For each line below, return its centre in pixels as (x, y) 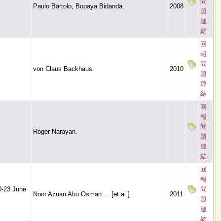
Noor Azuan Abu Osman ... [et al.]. (82, 194)
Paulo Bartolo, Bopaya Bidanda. (79, 6)
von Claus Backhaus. (64, 69)
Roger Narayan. (55, 131)
